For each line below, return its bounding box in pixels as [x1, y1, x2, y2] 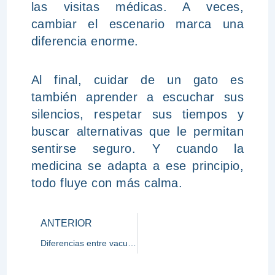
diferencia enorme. [31, 34, 139, 48]
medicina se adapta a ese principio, [31, 159, 244, 172]
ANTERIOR [40, 218, 92, 228]
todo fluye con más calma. [31, 176, 183, 190]
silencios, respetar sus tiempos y [31, 107, 244, 121]
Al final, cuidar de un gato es [31, 73, 244, 87]
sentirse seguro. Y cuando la [31, 142, 244, 155]
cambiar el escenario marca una [31, 17, 244, 31]
